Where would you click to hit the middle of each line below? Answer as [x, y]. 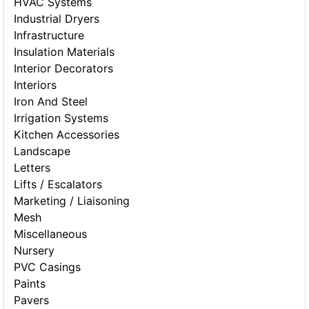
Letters [32, 168]
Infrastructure [49, 36]
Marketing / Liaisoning [72, 201]
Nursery [34, 251]
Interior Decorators [64, 69]
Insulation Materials [64, 52]
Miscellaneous [51, 234]
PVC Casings [48, 267]
